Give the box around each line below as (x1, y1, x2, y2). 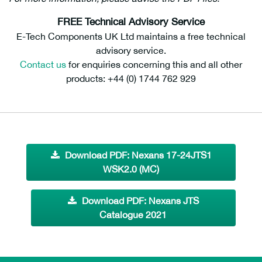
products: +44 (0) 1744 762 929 (66, 73, 196, 84)
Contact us (20, 59, 66, 70)
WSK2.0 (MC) (103, 164, 159, 175)
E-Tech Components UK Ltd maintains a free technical (16, 31, 246, 42)
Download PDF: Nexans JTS (81, 195, 199, 206)
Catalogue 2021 (99, 209, 167, 220)
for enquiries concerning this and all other (66, 59, 242, 70)
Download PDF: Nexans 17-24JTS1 (64, 150, 212, 161)
